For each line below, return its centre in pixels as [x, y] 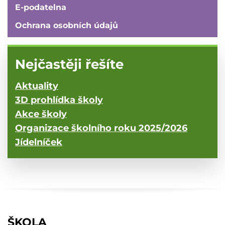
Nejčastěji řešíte [69, 64]
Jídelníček [39, 142]
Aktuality [37, 86]
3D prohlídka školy [59, 100]
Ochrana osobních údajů [67, 25]
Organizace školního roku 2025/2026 [101, 128]
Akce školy [41, 114]
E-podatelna [41, 7]
